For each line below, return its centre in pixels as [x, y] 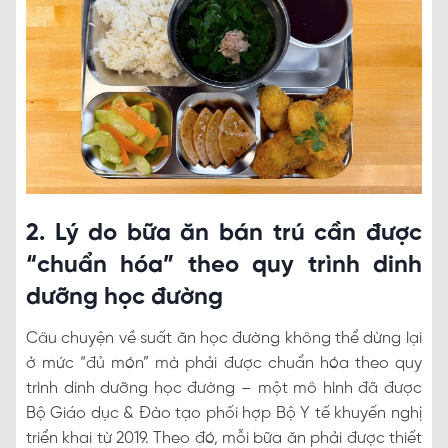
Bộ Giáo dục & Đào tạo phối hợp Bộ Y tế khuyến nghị [224, 414]
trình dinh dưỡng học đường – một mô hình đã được [224, 389]
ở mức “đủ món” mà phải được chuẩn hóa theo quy [224, 364]
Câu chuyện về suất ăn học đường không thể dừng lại [224, 339]
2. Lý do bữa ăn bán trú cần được [224, 234]
